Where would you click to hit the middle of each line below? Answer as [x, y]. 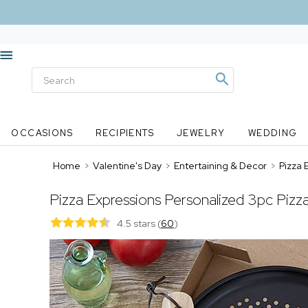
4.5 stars [137, 223]
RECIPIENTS [125, 133]
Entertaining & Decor [220, 166]
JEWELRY [201, 133]
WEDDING [273, 133]
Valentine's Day [127, 166]
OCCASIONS [42, 133]
